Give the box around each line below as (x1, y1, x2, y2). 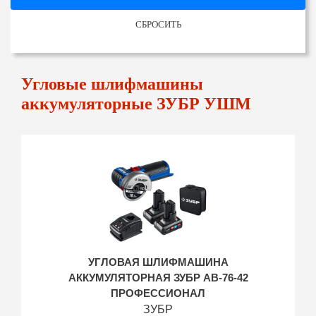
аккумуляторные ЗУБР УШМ (21, 95, 251, 113)
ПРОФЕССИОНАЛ (111, 288, 205, 299)
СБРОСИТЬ (135, 19, 181, 30)
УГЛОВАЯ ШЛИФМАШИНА (87, 257, 229, 268)
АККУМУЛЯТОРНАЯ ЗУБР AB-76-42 (68, 272, 248, 284)
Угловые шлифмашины (21, 75, 203, 93)
